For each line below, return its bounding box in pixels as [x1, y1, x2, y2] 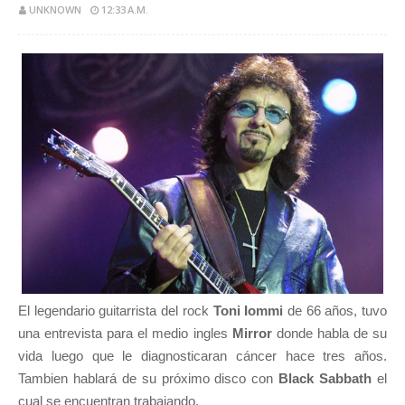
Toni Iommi [212, 303, 284, 318]
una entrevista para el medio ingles [18, 325, 232, 341]
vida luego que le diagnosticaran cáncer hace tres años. [18, 348, 387, 363]
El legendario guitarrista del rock [18, 303, 213, 318]
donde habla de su [271, 325, 388, 341]
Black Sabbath [278, 371, 378, 386]
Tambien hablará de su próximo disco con [18, 371, 279, 386]
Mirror [231, 325, 272, 341]
